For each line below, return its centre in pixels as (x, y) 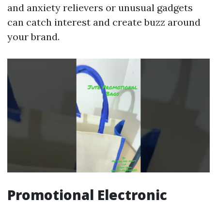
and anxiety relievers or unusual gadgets (100, 8)
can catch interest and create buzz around (104, 22)
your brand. (33, 37)
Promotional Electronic (87, 195)
